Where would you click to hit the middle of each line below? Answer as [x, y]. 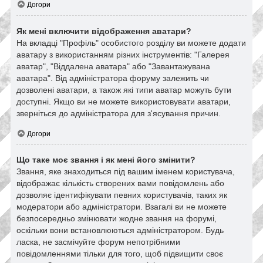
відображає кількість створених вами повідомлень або [120, 183]
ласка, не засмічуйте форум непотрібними [98, 242]
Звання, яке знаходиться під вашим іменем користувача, [126, 172]
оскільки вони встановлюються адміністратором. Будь [120, 230]
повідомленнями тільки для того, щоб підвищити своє [120, 254]
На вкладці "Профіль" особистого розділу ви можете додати [131, 43]
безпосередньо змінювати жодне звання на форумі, [117, 219]
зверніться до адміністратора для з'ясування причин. [119, 113]
